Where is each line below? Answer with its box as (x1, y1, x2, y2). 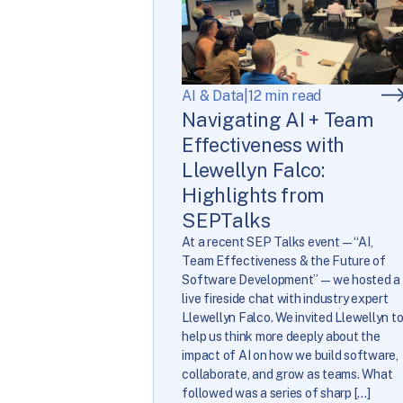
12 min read (247, 86, 322, 104)
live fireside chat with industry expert (182, 291, 389, 306)
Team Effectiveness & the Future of (182, 253, 386, 268)
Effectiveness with (182, 132, 345, 157)
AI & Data (182, 86, 245, 104)
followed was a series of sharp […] (182, 385, 371, 400)
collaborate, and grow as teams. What (182, 366, 393, 381)
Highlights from (182, 183, 325, 207)
